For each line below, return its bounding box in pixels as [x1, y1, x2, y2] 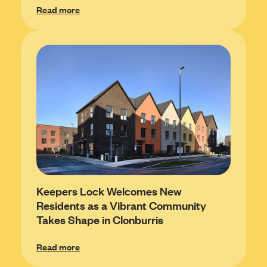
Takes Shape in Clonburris [36, 212, 163, 227]
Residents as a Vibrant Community [36, 197, 206, 213]
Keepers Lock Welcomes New [36, 183, 182, 198]
